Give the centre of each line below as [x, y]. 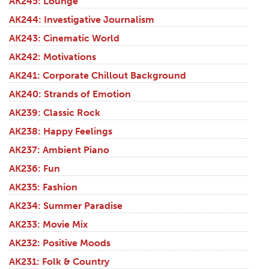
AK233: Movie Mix [48, 225]
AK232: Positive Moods [60, 243]
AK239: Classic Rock [55, 113]
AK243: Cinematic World [64, 38]
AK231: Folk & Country [59, 262]
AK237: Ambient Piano [59, 150]
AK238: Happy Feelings [61, 131]
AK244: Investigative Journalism [82, 20]
